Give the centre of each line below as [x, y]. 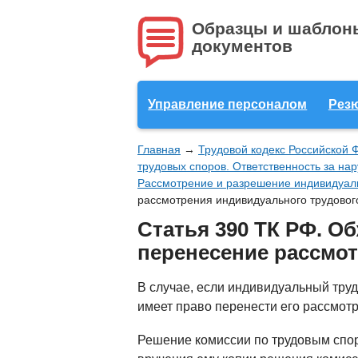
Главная [159, 149]
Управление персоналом [228, 104]
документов [242, 46]
